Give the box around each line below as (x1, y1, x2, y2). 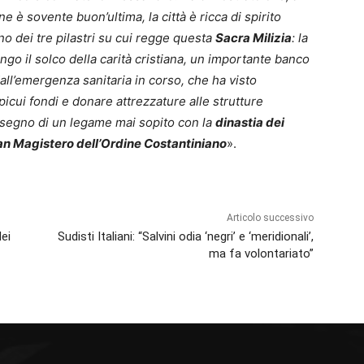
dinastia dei (215, 115, 284, 131)
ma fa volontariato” (208, 246, 314, 262)
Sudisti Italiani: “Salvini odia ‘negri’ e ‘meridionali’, (57, 229, 314, 245)
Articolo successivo (226, 212, 314, 224)
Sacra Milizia (215, 30, 292, 46)
